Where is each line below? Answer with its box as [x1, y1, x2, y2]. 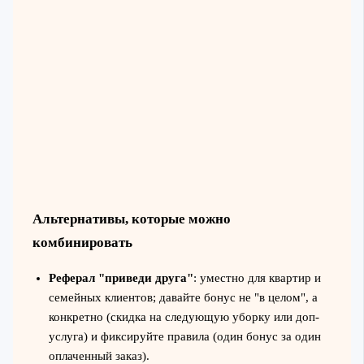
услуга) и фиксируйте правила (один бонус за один [48, 329, 321, 343]
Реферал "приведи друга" [48, 271, 193, 284]
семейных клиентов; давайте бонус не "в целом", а [48, 290, 318, 304]
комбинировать [32, 234, 132, 250]
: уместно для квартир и [193, 271, 321, 284]
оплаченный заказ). [48, 349, 149, 362]
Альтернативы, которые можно [32, 210, 231, 227]
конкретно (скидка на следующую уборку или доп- [48, 310, 319, 323]
